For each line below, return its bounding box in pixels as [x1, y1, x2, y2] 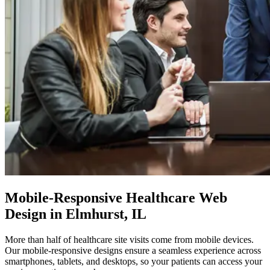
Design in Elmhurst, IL [5, 206, 146, 222]
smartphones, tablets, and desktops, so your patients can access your [5, 256, 262, 266]
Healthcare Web [122, 189, 227, 206]
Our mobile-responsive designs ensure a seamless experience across [5, 245, 261, 256]
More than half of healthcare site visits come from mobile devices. [5, 234, 254, 245]
